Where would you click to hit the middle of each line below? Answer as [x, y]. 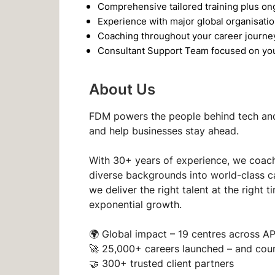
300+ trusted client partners [168, 264]
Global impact [134, 234]
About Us [122, 89]
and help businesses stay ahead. [165, 131]
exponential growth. [137, 205]
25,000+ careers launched [163, 249]
